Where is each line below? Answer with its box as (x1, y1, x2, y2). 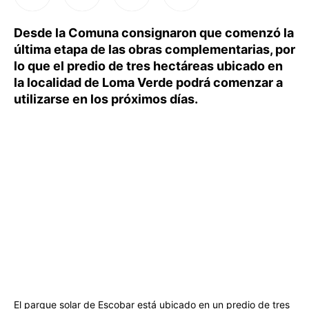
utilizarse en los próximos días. (14, 92, 198, 106)
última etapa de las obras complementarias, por (14, 42, 295, 57)
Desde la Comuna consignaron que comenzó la (14, 26, 294, 40)
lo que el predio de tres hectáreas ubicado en (14, 59, 283, 73)
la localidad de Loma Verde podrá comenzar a (14, 75, 283, 90)
